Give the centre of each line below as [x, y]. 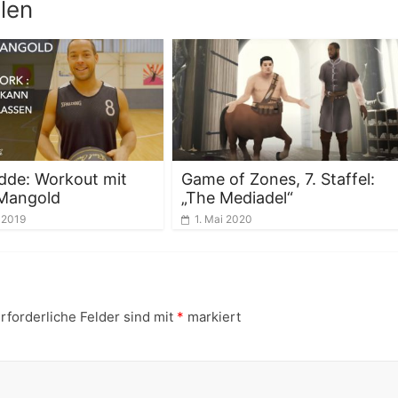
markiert [212, 316]
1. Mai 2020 [223, 219]
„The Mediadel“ [237, 197]
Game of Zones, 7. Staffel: [278, 179]
